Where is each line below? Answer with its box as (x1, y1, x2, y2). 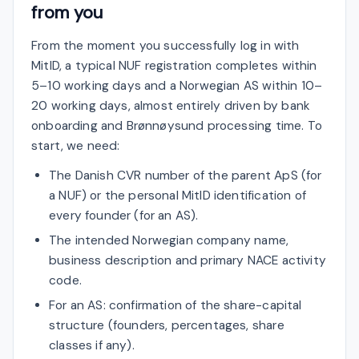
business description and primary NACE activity (49, 252, 326, 268)
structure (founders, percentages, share (49, 317, 284, 333)
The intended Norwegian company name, (49, 232, 289, 248)
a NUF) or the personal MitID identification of (49, 187, 306, 204)
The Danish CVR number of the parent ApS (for (49, 167, 322, 184)
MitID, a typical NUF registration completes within (31, 57, 317, 74)
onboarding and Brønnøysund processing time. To (31, 117, 322, 134)
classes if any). (49, 337, 135, 353)
